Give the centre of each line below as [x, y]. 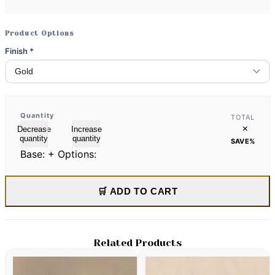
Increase [87, 129]
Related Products [137, 242]
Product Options [40, 33]
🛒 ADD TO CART [137, 191]
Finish [17, 51]
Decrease [34, 129]
